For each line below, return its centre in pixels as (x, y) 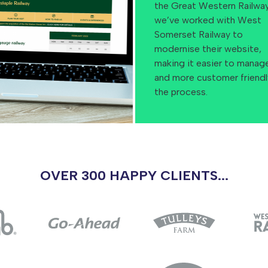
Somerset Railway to (199, 34)
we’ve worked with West (208, 20)
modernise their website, (208, 49)
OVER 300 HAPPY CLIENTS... (134, 176)
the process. (181, 92)
